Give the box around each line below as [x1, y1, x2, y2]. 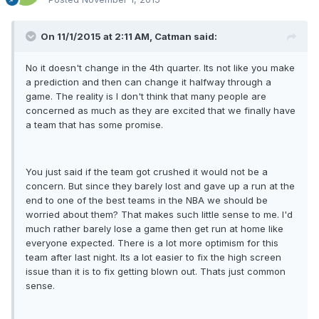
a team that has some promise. [26, 119, 163, 131]
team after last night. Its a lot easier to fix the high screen [26, 251, 281, 263]
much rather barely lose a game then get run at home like [26, 223, 283, 235]
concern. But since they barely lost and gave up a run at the [26, 180, 295, 192]
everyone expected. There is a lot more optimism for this [26, 237, 278, 249]
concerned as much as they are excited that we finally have [26, 105, 296, 117]
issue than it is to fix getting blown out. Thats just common [26, 266, 286, 278]
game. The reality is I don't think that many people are [26, 90, 266, 103]
